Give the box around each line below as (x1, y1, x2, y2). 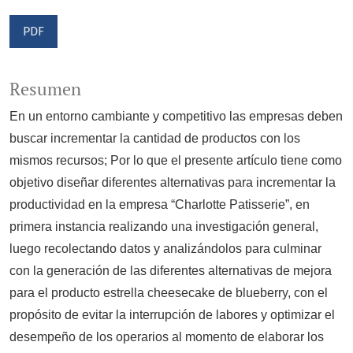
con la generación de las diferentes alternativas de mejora (9, 264, 332, 278)
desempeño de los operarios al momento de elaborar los (9, 330, 324, 344)
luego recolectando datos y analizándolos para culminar (9, 242, 321, 256)
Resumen (9, 78, 81, 101)
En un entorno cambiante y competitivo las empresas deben (9, 110, 343, 124)
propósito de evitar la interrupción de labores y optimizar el (9, 308, 335, 322)
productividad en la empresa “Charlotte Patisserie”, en (9, 198, 310, 212)
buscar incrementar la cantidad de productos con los (9, 132, 300, 146)
